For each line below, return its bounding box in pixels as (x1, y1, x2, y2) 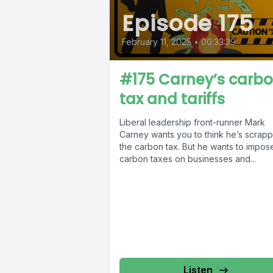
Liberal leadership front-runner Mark (119, 117, 265, 128)
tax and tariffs (119, 89, 225, 110)
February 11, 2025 (122, 37, 191, 48)
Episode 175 (122, 8, 253, 40)
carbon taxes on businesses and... (119, 154, 256, 165)
